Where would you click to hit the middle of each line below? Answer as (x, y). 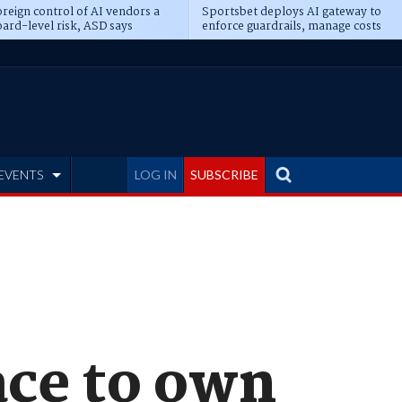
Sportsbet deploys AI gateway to (291, 12)
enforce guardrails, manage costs (291, 26)
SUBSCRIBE (224, 175)
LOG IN (156, 175)
